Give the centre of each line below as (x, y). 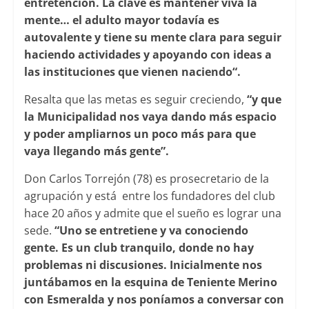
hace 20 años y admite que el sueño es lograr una (152, 213)
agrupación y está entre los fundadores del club (151, 196)
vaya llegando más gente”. (96, 151)
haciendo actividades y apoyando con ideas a (148, 54)
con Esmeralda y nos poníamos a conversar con (154, 299)
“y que (264, 99)
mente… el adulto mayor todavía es (121, 20)
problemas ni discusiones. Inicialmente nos (143, 265)
